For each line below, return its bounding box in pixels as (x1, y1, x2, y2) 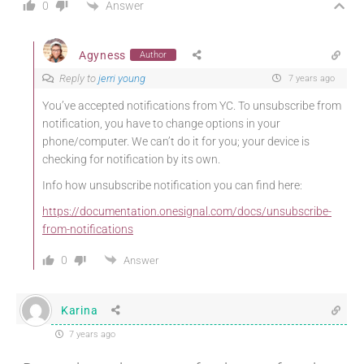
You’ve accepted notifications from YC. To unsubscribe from (42, 99, 341, 113)
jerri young (98, 72, 145, 85)
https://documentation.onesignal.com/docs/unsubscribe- (42, 205, 331, 219)
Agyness (79, 48, 126, 62)
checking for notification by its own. (42, 153, 220, 167)
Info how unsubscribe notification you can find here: (42, 179, 302, 193)
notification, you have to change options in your (42, 117, 280, 131)
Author (139, 50, 167, 61)
